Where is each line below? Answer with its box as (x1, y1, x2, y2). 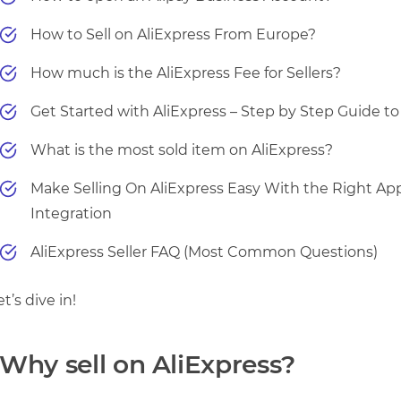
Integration (30, 204, 112, 222)
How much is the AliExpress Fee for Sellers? (30, 64, 341, 81)
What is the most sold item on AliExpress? (30, 141, 333, 158)
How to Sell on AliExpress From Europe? (30, 25, 316, 43)
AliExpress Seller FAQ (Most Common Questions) (30, 243, 378, 260)
